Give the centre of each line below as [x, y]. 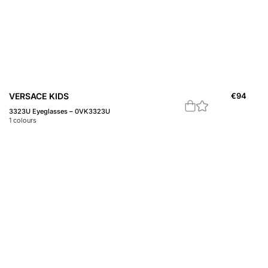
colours [24, 121]
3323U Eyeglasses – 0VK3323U [60, 112]
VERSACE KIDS [39, 96]
